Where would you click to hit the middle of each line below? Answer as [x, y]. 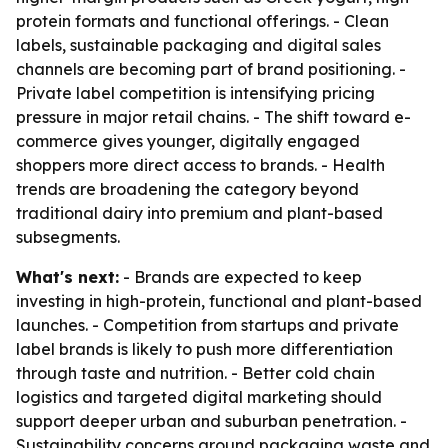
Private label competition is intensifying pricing [195, 93]
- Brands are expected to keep [240, 277]
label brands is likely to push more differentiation [204, 349]
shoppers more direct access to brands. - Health [200, 165]
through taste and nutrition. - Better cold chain [195, 373]
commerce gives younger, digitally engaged [188, 141]
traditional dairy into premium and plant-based [199, 213]
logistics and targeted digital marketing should [199, 397]
